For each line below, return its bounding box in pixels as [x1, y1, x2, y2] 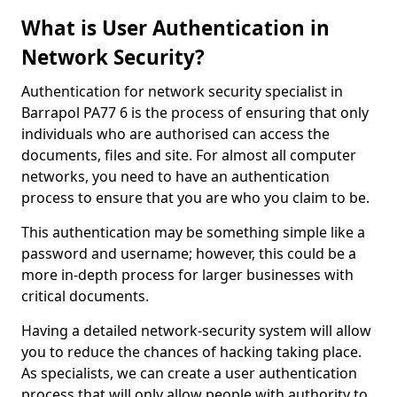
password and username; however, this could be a [21, 244, 356, 263]
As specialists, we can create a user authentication [21, 363, 357, 383]
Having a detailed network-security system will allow [21, 321, 371, 340]
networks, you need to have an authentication [21, 167, 330, 186]
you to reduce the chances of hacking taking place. [21, 342, 362, 362]
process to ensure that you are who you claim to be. [21, 188, 370, 207]
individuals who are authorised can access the [21, 124, 330, 144]
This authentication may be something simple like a [21, 222, 365, 242]
